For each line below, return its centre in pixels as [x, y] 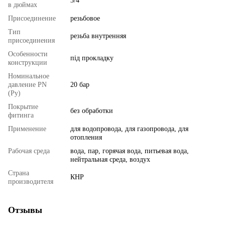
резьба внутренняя [98, 36]
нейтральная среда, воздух [110, 160]
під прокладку [92, 58]
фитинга [21, 116]
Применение [27, 129]
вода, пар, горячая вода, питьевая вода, [130, 151]
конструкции [28, 63]
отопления [86, 138]
